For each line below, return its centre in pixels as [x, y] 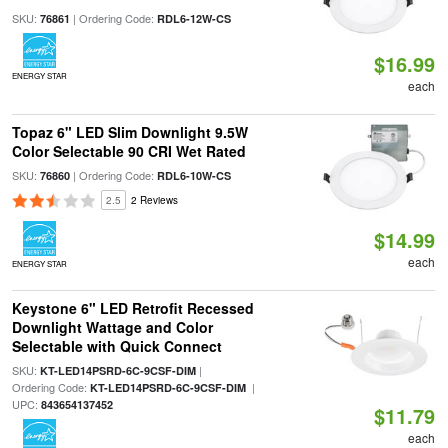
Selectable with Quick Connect [116, 346]
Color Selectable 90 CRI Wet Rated [128, 151]
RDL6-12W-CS [193, 18]
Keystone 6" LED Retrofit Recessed [132, 308]
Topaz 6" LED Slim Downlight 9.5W [129, 132]
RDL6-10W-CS [193, 175]
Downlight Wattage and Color [112, 327]
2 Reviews [154, 200]
